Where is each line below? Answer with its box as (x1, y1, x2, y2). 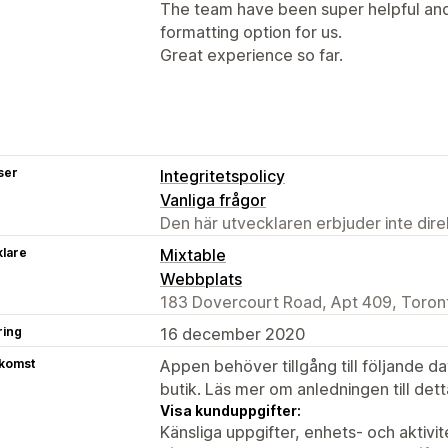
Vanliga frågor (160, 189, 266, 210)
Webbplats (160, 268, 242, 289)
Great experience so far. (160, 44, 343, 65)
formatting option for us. (160, 21, 342, 42)
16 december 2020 (160, 323, 305, 344)
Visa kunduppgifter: (160, 401, 301, 419)
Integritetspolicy (160, 165, 285, 186)
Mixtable (160, 244, 226, 265)
